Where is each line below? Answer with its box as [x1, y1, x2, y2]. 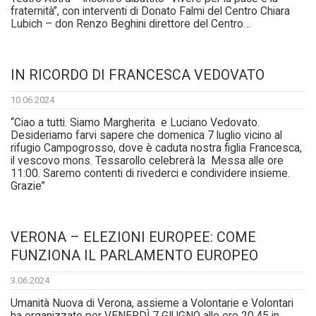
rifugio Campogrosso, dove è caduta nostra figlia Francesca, [11, 142, 305, 155]
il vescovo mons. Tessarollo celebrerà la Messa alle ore [11, 154, 284, 168]
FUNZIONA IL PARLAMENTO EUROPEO [11, 247, 258, 265]
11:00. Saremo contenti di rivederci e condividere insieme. [11, 167, 290, 181]
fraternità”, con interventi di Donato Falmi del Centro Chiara [11, 5, 290, 18]
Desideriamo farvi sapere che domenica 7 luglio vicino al [11, 129, 282, 142]
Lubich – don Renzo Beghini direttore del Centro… [11, 18, 250, 31]
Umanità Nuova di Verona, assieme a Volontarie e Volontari [11, 297, 293, 310]
